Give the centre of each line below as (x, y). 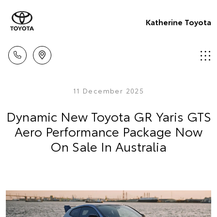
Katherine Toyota (178, 21)
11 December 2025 (108, 91)
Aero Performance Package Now (108, 131)
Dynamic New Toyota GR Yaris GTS (108, 116)
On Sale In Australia (108, 146)
